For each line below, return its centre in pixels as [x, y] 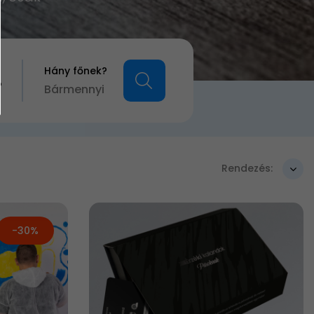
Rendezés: [247, 168]
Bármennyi [74, 89]
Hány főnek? [75, 71]
